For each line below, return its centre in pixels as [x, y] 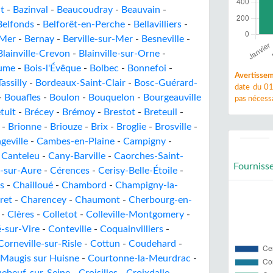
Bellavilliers [158, 24]
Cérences [70, 171]
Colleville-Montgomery [135, 214]
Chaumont [97, 200]
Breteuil [161, 112]
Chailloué [33, 185]
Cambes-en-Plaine [76, 141]
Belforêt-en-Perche [84, 24]
